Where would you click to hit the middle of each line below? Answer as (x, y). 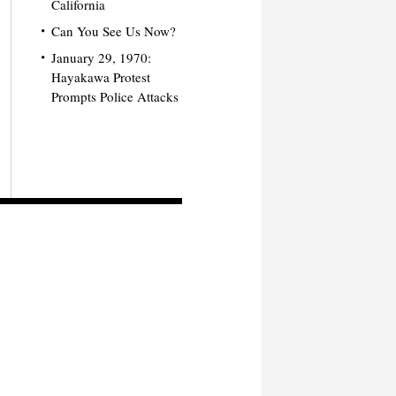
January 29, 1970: (101, 57)
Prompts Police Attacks (114, 96)
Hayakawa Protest (100, 77)
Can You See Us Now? (113, 31)
